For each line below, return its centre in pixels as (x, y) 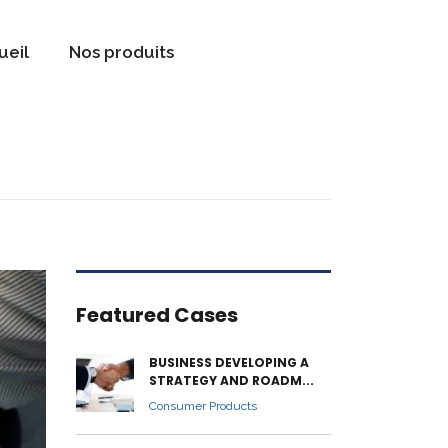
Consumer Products (203, 405)
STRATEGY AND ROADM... (231, 380)
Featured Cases (157, 314)
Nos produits (121, 51)
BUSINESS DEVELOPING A (229, 362)
